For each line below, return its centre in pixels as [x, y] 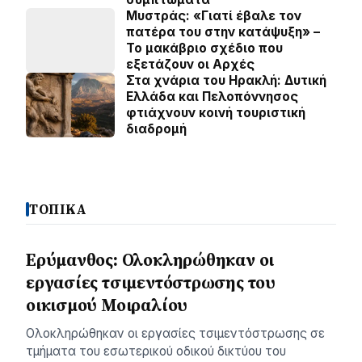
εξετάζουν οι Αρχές [190, 64]
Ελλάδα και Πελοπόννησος [212, 96]
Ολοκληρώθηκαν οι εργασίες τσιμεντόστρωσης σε [175, 333]
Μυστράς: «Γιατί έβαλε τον [214, 15]
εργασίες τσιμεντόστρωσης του [151, 282]
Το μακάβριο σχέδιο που [204, 48]
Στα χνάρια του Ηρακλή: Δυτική [226, 80]
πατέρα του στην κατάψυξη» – [223, 32]
